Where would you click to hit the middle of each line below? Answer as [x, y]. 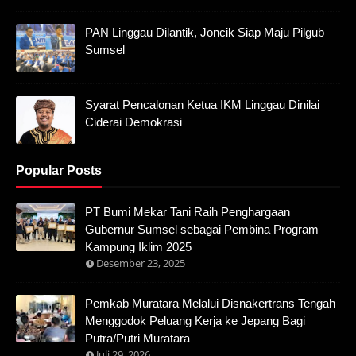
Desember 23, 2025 [141, 263]
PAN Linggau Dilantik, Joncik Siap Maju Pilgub [205, 32]
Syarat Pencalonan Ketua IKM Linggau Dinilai [202, 104]
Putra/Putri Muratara [137, 338]
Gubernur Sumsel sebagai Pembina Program [202, 229]
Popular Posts [59, 170]
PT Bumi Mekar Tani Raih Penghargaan [188, 212]
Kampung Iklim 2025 [138, 247]
